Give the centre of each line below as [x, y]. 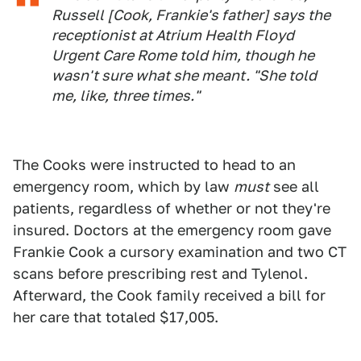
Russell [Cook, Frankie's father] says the [191, 15]
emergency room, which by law [123, 187]
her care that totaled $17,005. [116, 317]
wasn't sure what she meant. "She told [184, 76]
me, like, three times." [126, 96]
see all [294, 187]
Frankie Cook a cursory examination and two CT [180, 252]
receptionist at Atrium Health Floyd [173, 35]
